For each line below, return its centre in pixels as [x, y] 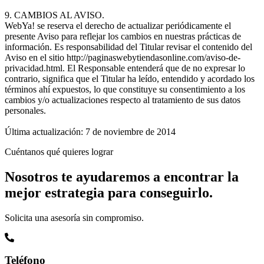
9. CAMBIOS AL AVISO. [55, 15]
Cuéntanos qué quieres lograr [59, 151]
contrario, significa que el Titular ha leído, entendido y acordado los [130, 78]
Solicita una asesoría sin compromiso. [74, 217]
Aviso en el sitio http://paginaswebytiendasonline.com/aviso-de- [123, 57]
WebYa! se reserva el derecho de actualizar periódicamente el [118, 25]
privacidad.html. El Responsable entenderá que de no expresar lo [125, 68]
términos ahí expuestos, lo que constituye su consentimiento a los [125, 89]
